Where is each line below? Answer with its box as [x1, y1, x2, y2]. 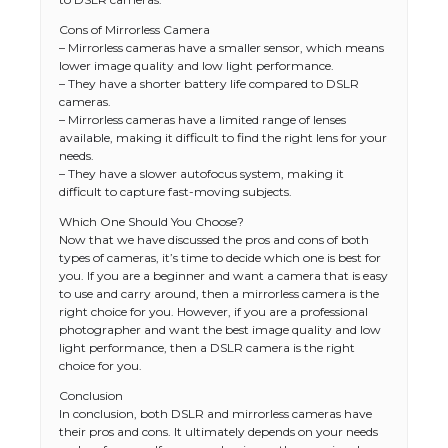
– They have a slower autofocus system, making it [59, 166, 344, 181]
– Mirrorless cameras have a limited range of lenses [59, 112, 346, 127]
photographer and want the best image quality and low [59, 322, 381, 337]
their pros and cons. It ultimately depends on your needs [59, 424, 378, 439]
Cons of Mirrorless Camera [59, 22, 210, 37]
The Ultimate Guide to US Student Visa [148, 362, 388, 380]
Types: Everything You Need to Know [148, 378, 372, 396]
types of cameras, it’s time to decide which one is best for [59, 250, 381, 265]
